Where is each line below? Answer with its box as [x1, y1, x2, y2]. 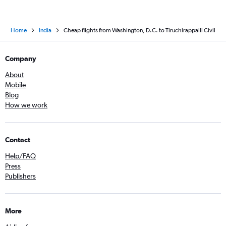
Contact [5, 136, 30, 144]
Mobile [5, 81, 26, 89]
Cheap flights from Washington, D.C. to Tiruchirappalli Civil [64, 27, 215, 34]
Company [5, 54, 36, 63]
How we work [5, 101, 47, 109]
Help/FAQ [5, 152, 36, 160]
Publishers [5, 172, 36, 181]
